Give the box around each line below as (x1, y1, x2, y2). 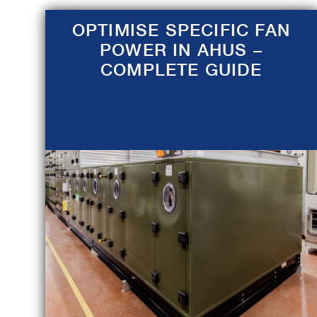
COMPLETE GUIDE (100, 59, 262, 80)
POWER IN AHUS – (100, 40, 263, 60)
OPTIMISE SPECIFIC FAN (71, 20, 291, 40)
